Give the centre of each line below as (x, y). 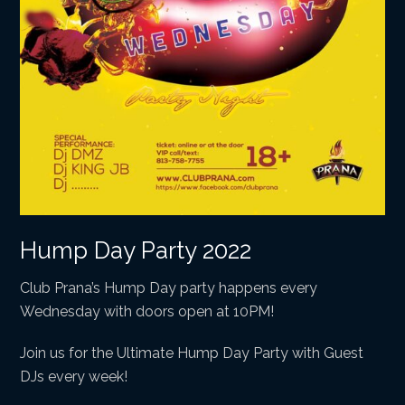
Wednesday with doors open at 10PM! (147, 312)
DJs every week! (74, 377)
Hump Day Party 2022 (136, 251)
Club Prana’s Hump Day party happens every (169, 288)
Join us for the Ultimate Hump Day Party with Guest (192, 353)
